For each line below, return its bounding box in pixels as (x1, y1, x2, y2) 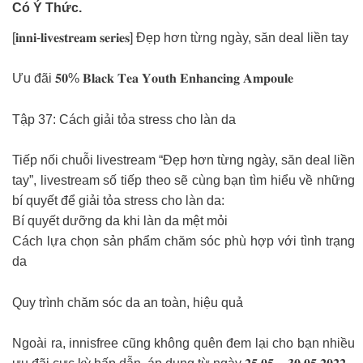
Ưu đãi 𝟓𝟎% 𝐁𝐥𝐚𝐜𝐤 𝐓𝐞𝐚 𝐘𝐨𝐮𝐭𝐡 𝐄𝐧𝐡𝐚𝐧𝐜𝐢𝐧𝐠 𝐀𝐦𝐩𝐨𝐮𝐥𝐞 (12, 71, 293, 86)
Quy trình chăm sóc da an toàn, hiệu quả (12, 295, 243, 310)
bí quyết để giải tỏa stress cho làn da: (12, 194, 224, 208)
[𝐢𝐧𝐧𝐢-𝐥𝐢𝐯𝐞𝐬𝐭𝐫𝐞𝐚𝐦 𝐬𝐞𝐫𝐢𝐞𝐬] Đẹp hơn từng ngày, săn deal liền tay (12, 30, 348, 45)
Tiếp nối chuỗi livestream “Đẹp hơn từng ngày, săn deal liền (12, 153, 355, 168)
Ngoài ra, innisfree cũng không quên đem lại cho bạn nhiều (12, 336, 355, 351)
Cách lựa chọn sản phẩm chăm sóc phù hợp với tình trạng (12, 234, 355, 249)
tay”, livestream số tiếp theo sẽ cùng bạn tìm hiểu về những (12, 173, 355, 188)
